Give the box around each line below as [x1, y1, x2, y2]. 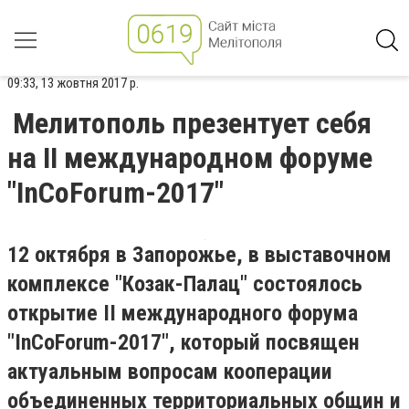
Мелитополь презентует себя [13, 106, 372, 141]
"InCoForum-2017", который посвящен [7, 330, 360, 355]
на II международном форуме [7, 141, 372, 175]
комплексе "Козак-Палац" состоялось [7, 271, 362, 297]
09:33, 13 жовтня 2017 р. [7, 75, 139, 91]
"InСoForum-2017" [7, 175, 224, 210]
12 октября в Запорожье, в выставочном [7, 242, 392, 267]
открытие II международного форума [7, 300, 358, 326]
